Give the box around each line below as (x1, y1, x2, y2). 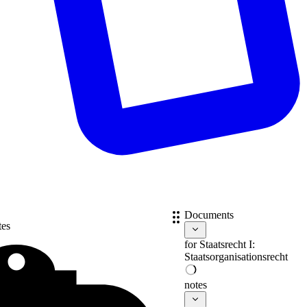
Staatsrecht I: (199, 238, 255, 251)
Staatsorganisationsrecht (184, 251, 288, 263)
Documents (184, 209, 234, 221)
